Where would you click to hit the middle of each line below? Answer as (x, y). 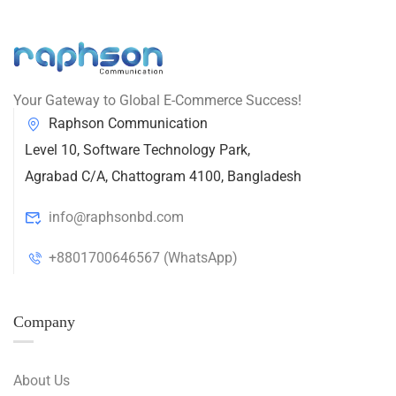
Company (44, 322)
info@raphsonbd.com (116, 217)
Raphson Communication (128, 123)
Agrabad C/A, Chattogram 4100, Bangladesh (163, 176)
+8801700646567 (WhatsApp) (143, 258)
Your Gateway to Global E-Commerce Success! (157, 100)
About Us (42, 381)
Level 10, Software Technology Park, (137, 150)
